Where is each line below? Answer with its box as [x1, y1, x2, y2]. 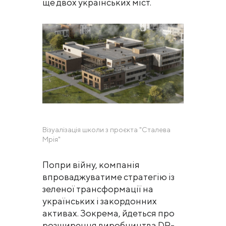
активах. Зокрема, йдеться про [42, 207, 175, 218]
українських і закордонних [42, 195, 157, 206]
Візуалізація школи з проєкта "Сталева [42, 125, 171, 134]
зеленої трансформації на [42, 183, 153, 194]
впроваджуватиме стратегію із [42, 171, 175, 182]
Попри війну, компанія [42, 159, 140, 170]
